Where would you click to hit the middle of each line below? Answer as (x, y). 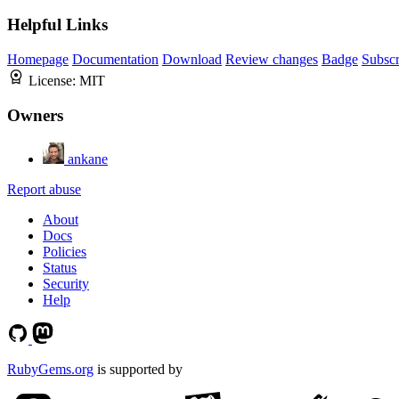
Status (60, 267)
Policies (65, 251)
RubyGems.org (50, 369)
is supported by (138, 369)
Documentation (115, 60)
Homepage (38, 60)
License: (54, 81)
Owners (35, 115)
